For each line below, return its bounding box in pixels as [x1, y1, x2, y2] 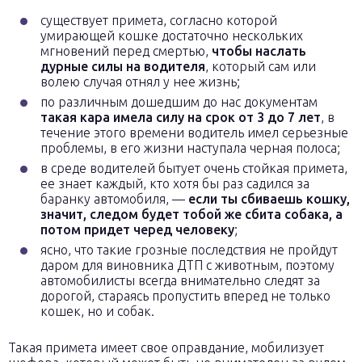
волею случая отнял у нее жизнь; [40, 74, 240, 89]
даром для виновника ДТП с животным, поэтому [40, 258, 335, 272]
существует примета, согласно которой [40, 13, 277, 27]
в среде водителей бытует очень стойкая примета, [40, 161, 347, 175]
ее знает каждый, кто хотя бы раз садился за [40, 176, 309, 191]
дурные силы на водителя [40, 59, 205, 74]
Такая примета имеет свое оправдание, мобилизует [8, 340, 324, 355]
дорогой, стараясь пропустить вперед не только [40, 288, 330, 303]
